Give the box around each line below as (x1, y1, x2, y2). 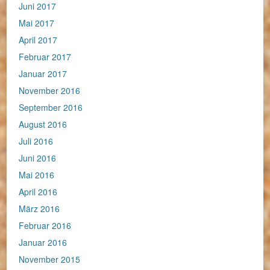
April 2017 (19, 34, 58, 46)
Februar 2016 (19, 219, 72, 232)
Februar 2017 (19, 51, 72, 63)
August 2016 (19, 118, 67, 131)
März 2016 (19, 202, 60, 215)
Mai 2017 (19, 17, 55, 30)
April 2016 (19, 186, 58, 198)
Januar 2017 (19, 67, 67, 80)
